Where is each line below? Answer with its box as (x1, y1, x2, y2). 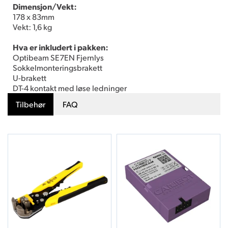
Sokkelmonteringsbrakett (13, 62, 102, 73)
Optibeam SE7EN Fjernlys (13, 51, 104, 63)
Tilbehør (16, 98, 45, 109)
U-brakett (13, 72, 46, 83)
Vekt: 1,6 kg (13, 21, 52, 32)
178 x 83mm (13, 11, 54, 22)
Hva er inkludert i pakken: (13, 41, 108, 52)
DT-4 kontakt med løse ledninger (13, 82, 127, 93)
